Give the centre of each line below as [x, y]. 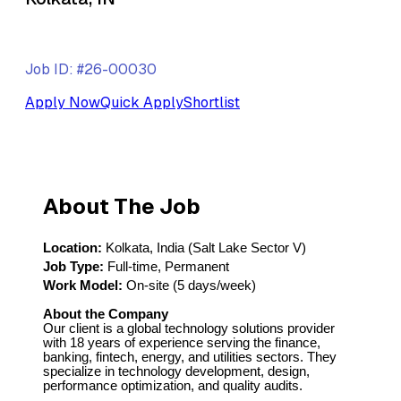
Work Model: [83, 285]
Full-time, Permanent [166, 266]
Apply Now [63, 102]
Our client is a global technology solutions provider [189, 329]
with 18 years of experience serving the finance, [182, 343]
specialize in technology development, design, [176, 372]
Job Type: [73, 266]
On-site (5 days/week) [189, 285]
